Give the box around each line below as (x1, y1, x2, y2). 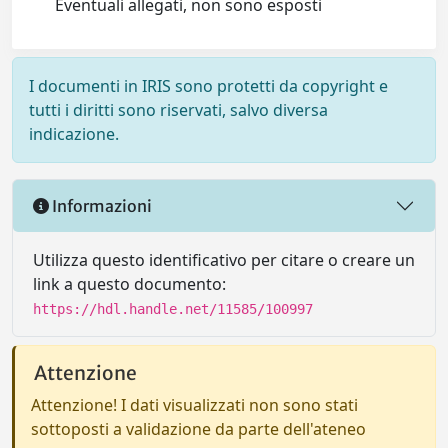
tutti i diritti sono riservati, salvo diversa (29, 99, 328, 121)
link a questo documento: (33, 273, 226, 295)
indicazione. (29, 123, 119, 145)
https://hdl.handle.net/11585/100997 (33, 301, 313, 317)
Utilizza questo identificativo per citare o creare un (33, 249, 415, 271)
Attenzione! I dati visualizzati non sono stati (31, 394, 358, 416)
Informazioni (49, 195, 152, 216)
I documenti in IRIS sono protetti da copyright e (29, 75, 388, 97)
